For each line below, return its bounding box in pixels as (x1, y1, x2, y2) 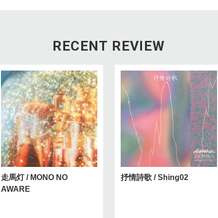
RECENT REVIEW (53, 38, 165, 54)
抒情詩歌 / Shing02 (121, 173, 188, 182)
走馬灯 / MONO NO (1, 173, 68, 182)
